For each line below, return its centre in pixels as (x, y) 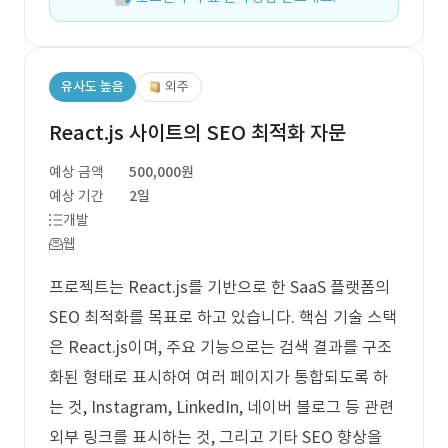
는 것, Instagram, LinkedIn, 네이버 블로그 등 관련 (221, 407)
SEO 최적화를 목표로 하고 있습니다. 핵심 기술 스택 (223, 317)
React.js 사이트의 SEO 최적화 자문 (197, 133)
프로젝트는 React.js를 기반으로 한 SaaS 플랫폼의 (219, 287)
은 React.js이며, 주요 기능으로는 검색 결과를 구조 (220, 347)
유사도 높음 (92, 86)
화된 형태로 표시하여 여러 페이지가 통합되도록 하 (218, 377)
